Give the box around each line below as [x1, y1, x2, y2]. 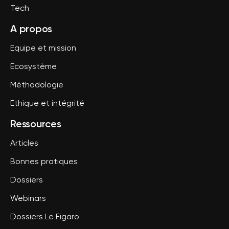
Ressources [10, 118, 61, 130]
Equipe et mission [10, 44, 76, 53]
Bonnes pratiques [10, 158, 78, 167]
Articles [10, 140, 38, 148]
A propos [10, 22, 53, 35]
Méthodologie [10, 81, 63, 90]
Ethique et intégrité [10, 100, 84, 108]
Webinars [10, 195, 46, 203]
